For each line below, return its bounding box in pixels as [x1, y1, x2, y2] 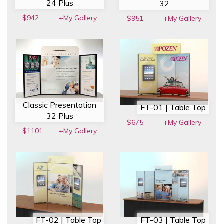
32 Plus [46, 111, 73, 121]
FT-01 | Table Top [140, 102, 206, 113]
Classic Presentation [23, 100, 96, 110]
